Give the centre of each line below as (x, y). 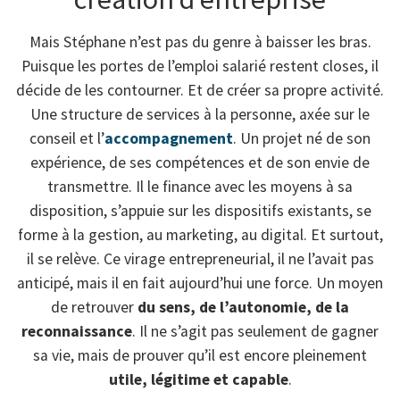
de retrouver (94, 307)
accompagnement (169, 138)
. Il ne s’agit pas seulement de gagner (255, 331)
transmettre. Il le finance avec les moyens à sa (200, 186)
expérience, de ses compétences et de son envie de (200, 162)
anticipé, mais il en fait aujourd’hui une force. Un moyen (200, 283)
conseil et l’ (67, 138)
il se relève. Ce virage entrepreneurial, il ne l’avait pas (200, 258)
